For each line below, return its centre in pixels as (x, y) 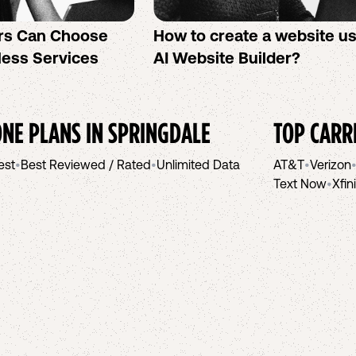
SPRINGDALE (159, 132)
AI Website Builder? (227, 58)
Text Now (300, 184)
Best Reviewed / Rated (86, 164)
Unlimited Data (198, 164)
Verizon (331, 164)
